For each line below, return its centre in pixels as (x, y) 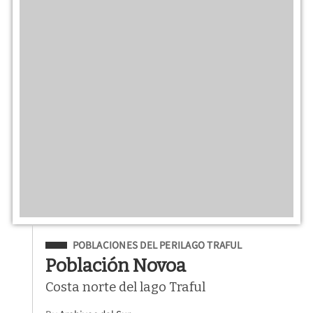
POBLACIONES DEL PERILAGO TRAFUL (157, 245)
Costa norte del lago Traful (126, 287)
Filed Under (76, 243)
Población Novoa (116, 265)
